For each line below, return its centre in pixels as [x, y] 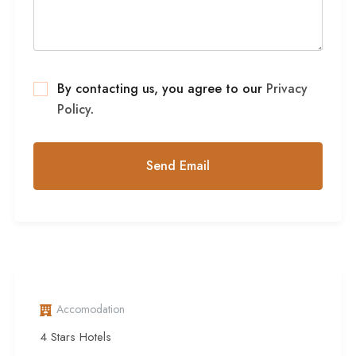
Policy [74, 110]
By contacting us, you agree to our [162, 89]
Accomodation [91, 310]
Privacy [287, 89]
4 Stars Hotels [75, 337]
